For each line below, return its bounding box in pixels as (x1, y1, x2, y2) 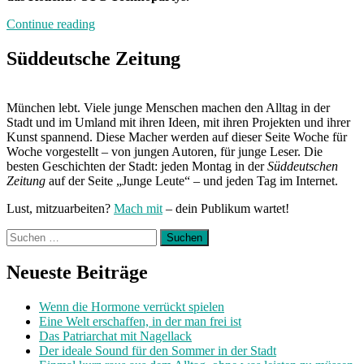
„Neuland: (94, 15, 147, 30)
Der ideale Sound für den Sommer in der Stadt (39, 344, 276, 358)
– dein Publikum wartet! (162, 201, 289, 215)
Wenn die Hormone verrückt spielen (39, 300, 224, 314)
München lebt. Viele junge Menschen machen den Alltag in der (6, 100, 330, 115)
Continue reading (6, 16, 95, 31)
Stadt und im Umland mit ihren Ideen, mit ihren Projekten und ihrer (6, 115, 350, 129)
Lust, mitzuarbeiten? (6, 201, 114, 215)
